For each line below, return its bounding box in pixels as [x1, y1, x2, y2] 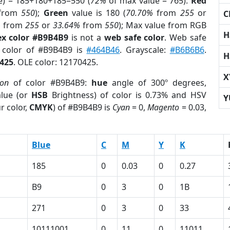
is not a [68, 32, 104, 43]
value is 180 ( [68, 7, 126, 18]
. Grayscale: [120, 44, 170, 55]
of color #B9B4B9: [8, 77, 92, 88]
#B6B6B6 [169, 44, 204, 55]
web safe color [104, 32, 165, 43]
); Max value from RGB [118, 20, 206, 31]
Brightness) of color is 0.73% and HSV [48, 89, 206, 101]
